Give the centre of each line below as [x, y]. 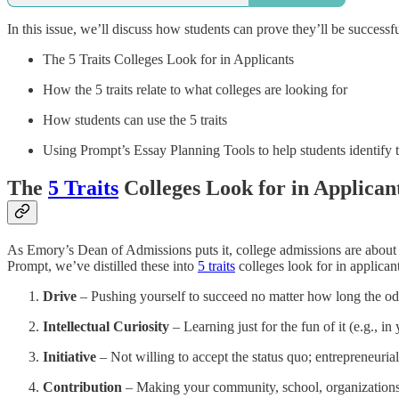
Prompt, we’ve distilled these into [102, 265]
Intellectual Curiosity [106, 326]
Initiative [69, 356]
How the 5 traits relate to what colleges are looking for [195, 89]
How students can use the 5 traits [135, 119]
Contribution [82, 387]
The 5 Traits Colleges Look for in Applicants [168, 59]
